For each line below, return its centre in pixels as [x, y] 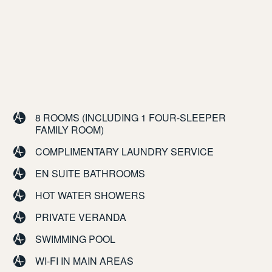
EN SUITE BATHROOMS [90, 174]
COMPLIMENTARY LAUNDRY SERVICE [125, 152]
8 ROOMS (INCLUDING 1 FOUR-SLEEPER [131, 118]
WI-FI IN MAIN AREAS [85, 261]
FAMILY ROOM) [70, 130]
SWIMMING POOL [76, 239]
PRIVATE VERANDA [81, 217]
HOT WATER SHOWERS [90, 195]
